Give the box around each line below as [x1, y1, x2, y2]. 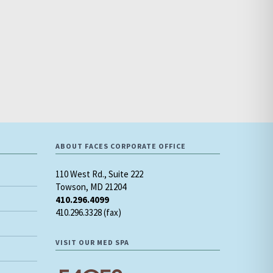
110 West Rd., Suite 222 [55, 168, 143, 180]
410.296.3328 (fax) [55, 206, 121, 218]
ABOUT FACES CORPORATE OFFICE [55, 141, 186, 151]
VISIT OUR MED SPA [55, 237, 129, 247]
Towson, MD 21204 [55, 180, 126, 193]
